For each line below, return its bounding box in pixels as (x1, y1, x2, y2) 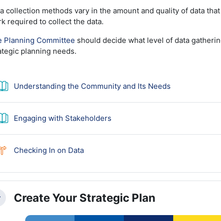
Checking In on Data (13, 145, 84, 155)
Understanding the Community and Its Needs (13, 81, 171, 91)
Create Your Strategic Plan (13, 191, 155, 205)
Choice (83, 145, 108, 154)
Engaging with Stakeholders (13, 113, 111, 123)
